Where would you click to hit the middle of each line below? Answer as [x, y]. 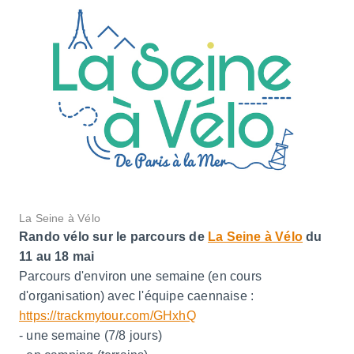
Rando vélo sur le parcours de [112, 236]
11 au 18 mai [57, 256]
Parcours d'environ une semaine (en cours [140, 276]
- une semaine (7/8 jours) [90, 335]
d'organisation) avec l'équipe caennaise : [137, 296]
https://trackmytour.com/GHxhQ [107, 315]
